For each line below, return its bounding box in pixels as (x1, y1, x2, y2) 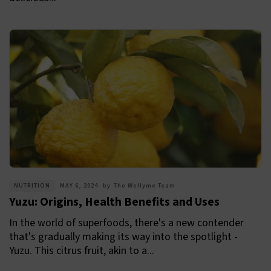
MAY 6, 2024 (60, 181, 98, 191)
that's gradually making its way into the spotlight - (9, 229, 238, 245)
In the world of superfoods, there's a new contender (9, 215, 244, 231)
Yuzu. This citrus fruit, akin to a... (9, 243, 154, 259)
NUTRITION (14, 181, 50, 191)
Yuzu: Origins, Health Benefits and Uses (9, 194, 220, 211)
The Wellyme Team (114, 181, 175, 191)
